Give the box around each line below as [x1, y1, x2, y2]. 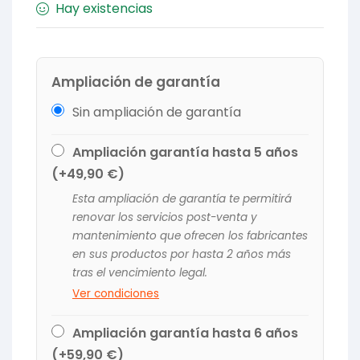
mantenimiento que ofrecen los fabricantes [72, 227, 308, 243]
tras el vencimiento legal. [72, 264, 207, 280]
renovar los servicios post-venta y [72, 209, 257, 225]
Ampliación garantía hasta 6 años [72, 323, 298, 342]
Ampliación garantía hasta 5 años [72, 142, 298, 162]
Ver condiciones [72, 285, 159, 301]
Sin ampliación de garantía [72, 102, 241, 121]
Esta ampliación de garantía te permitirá [72, 190, 292, 207]
